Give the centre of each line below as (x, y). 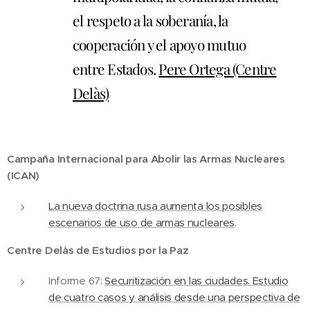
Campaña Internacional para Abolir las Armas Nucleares (146, 159)
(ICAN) (24, 175)
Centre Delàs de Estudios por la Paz (98, 250)
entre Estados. (116, 69)
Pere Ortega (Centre (218, 69)
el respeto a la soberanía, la (151, 20)
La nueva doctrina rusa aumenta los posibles (155, 206)
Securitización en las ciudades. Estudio (197, 281)
